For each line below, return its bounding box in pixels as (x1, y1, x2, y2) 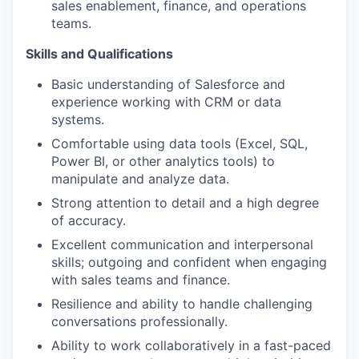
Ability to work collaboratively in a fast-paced (51, 337, 331, 353)
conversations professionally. (51, 313, 228, 329)
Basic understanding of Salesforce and (51, 76, 285, 92)
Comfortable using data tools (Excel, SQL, (51, 135, 308, 151)
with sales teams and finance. (51, 272, 230, 288)
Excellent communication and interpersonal (51, 236, 313, 252)
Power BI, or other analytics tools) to (51, 153, 275, 169)
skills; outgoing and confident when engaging (51, 254, 327, 270)
